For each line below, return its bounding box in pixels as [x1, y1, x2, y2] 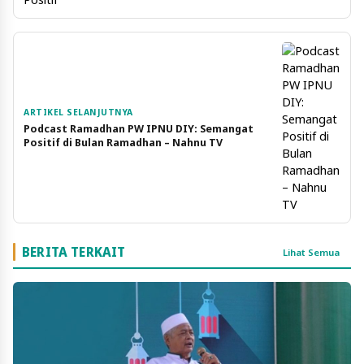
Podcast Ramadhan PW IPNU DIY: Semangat [24, 121, 253, 136]
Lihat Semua [282, 245, 340, 258]
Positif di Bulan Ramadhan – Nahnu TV [24, 135, 223, 149]
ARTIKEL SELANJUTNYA [24, 106, 133, 118]
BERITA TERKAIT [22, 244, 126, 261]
